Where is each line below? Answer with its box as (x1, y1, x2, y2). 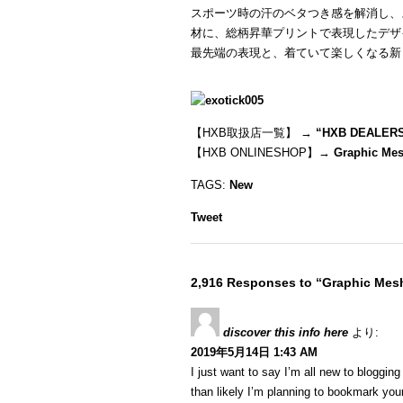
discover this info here (223, 326, 348, 339)
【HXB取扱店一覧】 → (191, 126, 312, 139)
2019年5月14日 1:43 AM (191, 345, 318, 359)
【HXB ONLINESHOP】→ (191, 146, 334, 159)
